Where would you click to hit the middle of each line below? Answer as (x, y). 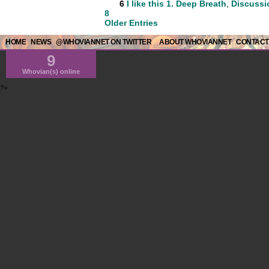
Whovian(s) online (51, 71)
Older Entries (131, 23)
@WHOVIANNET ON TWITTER (104, 42)
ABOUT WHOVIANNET (195, 42)
